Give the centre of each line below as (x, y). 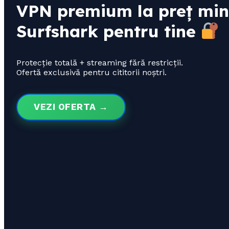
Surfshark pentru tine (109, 31)
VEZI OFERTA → (71, 107)
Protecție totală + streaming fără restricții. (100, 63)
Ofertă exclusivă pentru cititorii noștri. (91, 73)
